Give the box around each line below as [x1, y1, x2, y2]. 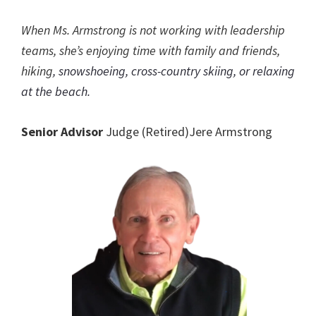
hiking [21, 62, 53, 79]
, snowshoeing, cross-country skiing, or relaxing [53, 62, 295, 79]
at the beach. [21, 83, 90, 99]
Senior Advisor [21, 123, 106, 140]
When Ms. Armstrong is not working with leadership [21, 21, 285, 38]
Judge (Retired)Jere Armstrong [106, 123, 272, 140]
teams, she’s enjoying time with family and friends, [21, 42, 280, 59]
